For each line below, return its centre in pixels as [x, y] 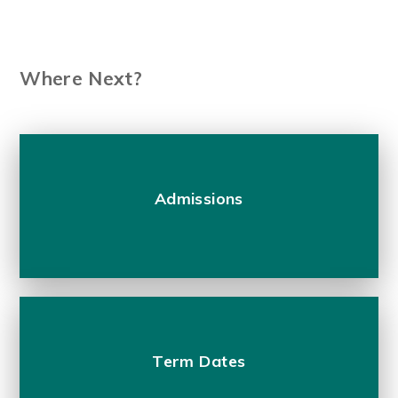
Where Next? [81, 79]
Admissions [199, 198]
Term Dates [199, 360]
